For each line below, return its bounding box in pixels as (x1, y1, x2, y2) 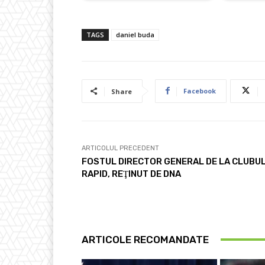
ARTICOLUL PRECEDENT (82, 144, 159, 152)
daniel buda (116, 30, 154, 39)
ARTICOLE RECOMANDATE (82, 233, 209, 245)
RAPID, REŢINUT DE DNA (82, 168, 181, 179)
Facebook (183, 86, 216, 95)
